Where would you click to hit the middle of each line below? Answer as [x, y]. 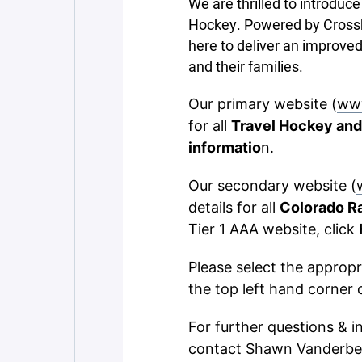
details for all [234, 207]
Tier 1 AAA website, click [274, 229]
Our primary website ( [263, 104]
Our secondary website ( [272, 185]
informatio [225, 147]
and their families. [247, 66]
